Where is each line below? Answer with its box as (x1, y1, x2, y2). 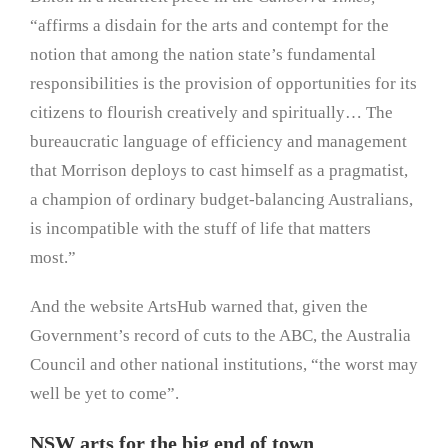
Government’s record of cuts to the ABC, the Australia (30, 326, 411, 346)
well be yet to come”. (30, 384, 179, 404)
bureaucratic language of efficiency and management (30, 132, 407, 152)
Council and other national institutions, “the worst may (30, 355, 418, 375)
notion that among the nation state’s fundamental (30, 45, 376, 65)
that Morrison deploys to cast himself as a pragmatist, (30, 161, 408, 181)
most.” (30, 248, 76, 268)
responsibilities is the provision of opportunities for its (30, 74, 417, 94)
